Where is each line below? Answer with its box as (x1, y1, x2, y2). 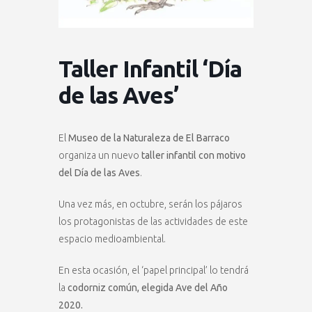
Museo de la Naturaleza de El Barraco (66, 132, 230, 143)
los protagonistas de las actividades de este (58, 215, 248, 227)
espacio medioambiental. (58, 233, 166, 244)
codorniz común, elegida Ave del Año (68, 281, 228, 293)
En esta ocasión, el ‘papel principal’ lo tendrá (58, 264, 249, 276)
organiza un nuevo (58, 149, 141, 161)
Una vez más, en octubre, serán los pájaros (58, 198, 242, 210)
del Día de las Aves (58, 166, 140, 178)
